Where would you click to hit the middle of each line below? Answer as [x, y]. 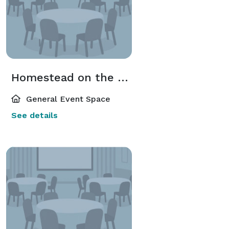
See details [35, 115]
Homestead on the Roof [123, 77]
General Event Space [67, 99]
